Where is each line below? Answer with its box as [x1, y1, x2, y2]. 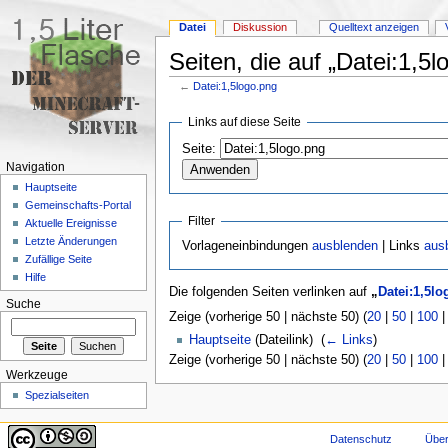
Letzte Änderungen [25, 235, 118, 248]
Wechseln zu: [168, 91, 252, 106]
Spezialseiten [25, 389, 90, 402]
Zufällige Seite [25, 253, 93, 266]
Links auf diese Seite [188, 114, 302, 129]
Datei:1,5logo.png [193, 79, 278, 92]
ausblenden [312, 239, 379, 254]
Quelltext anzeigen [328, 21, 419, 34]
